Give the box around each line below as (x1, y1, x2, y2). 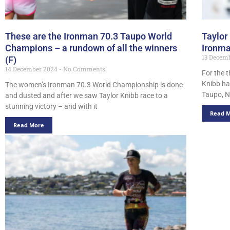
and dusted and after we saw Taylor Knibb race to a (5, 91, 168, 100)
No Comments (62, 64, 105, 73)
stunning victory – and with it (5, 102, 98, 110)
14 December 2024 (5, 64, 59, 73)
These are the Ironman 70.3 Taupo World (5, 31, 172, 42)
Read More (13, 121, 44, 129)
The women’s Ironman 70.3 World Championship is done (5, 80, 183, 89)
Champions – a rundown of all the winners (5, 42, 177, 53)
